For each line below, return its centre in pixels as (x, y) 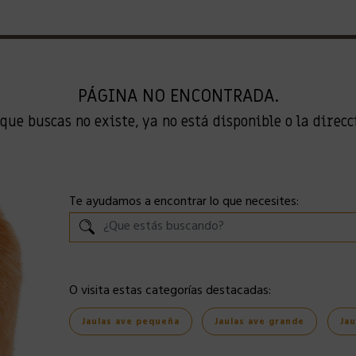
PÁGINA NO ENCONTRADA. (178, 97)
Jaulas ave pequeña (130, 323)
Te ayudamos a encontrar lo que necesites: (184, 202)
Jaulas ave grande (259, 323)
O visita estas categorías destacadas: (170, 291)
